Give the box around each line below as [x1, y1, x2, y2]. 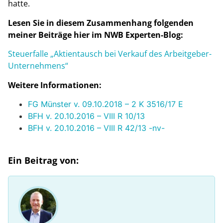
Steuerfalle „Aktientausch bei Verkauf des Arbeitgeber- [8, 48, 212, 60]
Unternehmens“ [8, 60, 78, 72]
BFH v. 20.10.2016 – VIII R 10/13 [28, 111, 145, 121]
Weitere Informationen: [8, 79, 102, 91]
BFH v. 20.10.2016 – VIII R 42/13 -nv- [28, 123, 165, 133]
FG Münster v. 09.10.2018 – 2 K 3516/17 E [28, 99, 183, 110]
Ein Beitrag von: [8, 154, 79, 167]
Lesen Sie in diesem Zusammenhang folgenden [8, 17, 194, 28]
